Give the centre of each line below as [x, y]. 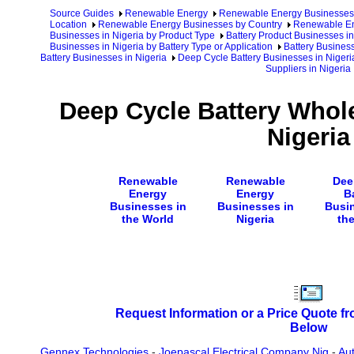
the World [148, 218]
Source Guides [82, 13]
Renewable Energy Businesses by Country [190, 24]
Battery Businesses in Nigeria [103, 58]
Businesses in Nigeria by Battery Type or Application [161, 47]
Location [68, 24]
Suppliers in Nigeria [308, 69]
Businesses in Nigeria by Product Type [132, 36]
